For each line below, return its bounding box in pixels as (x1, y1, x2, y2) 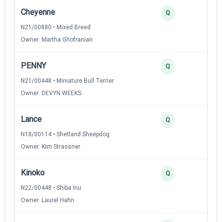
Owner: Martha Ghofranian (21, 36, 93, 43)
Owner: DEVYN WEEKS (21, 89, 81, 97)
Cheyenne (21, 7, 55, 17)
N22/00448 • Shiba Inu (21, 184, 81, 191)
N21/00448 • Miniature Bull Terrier (21, 77, 114, 84)
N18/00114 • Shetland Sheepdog (21, 130, 110, 138)
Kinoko (21, 167, 45, 177)
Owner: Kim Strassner (21, 143, 80, 150)
